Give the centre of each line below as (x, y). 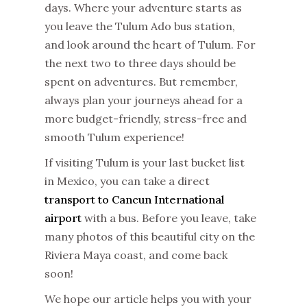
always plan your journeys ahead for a (144, 100)
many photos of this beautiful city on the (150, 237)
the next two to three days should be (140, 63)
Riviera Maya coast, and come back (136, 255)
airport (63, 218)
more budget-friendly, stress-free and (146, 119)
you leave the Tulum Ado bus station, (140, 26)
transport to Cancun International (134, 200)
